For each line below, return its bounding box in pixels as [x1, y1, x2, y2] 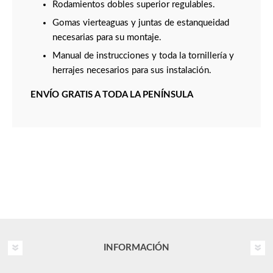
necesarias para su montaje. [52, 33, 161, 43]
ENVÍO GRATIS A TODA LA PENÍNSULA [30, 90, 193, 100]
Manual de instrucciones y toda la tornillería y [52, 51, 234, 61]
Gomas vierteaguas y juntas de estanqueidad [52, 18, 229, 28]
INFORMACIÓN [104, 243, 169, 253]
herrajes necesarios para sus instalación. [52, 66, 211, 76]
